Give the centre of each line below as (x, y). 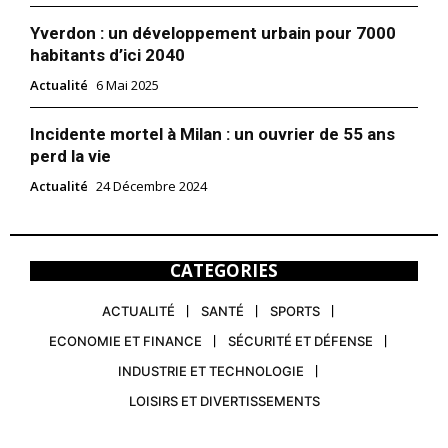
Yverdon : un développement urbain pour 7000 (213, 33)
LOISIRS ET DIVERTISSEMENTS (224, 401)
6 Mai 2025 (127, 85)
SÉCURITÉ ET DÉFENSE (300, 341)
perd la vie (70, 156)
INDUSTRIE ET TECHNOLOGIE (211, 371)
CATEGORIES (224, 271)
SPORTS (295, 311)
